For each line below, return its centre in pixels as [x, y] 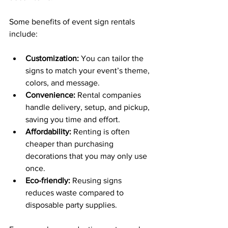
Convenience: [50, 95]
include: [23, 34]
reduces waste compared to [76, 193]
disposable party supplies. [71, 205]
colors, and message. [63, 83]
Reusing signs [97, 180]
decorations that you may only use [87, 156]
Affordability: [48, 132]
